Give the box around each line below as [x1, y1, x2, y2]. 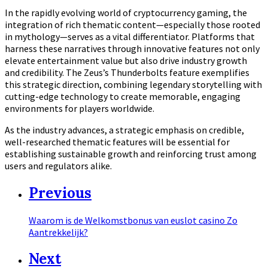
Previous [29, 183, 92, 202]
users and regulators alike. [5, 159, 112, 172]
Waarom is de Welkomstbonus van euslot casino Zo [29, 214, 237, 226]
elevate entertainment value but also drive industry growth [5, 54, 247, 66]
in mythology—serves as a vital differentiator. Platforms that [5, 30, 255, 42]
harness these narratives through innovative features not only [5, 42, 260, 54]
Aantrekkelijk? [29, 226, 88, 238]
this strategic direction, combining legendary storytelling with [5, 78, 262, 90]
